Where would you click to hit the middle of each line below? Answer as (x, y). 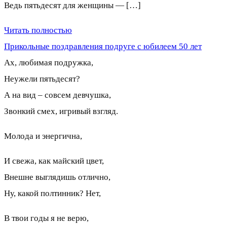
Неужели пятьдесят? (42, 79)
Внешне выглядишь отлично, (57, 177)
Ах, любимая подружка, (49, 62)
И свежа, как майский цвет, (54, 161)
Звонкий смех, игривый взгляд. (61, 111)
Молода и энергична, (43, 136)
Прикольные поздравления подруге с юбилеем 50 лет (103, 46)
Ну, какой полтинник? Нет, (52, 193)
